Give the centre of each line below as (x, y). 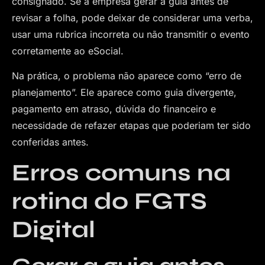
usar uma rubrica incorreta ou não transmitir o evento (131, 34)
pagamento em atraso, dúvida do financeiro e (114, 109)
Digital (54, 230)
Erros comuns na (121, 173)
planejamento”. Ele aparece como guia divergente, (124, 93)
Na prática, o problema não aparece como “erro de (127, 76)
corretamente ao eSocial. (68, 51)
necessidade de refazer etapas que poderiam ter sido (131, 126)
